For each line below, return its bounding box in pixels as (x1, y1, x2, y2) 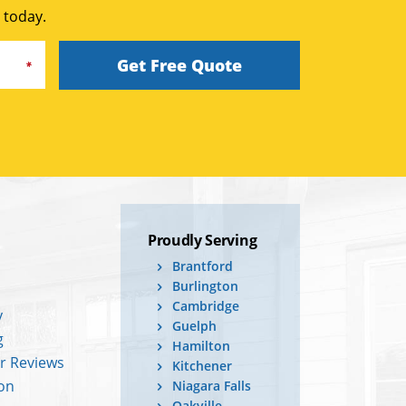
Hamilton (172, 337, 230, 355)
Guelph (172, 317, 217, 335)
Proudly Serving (148, 230, 257, 251)
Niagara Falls (172, 377, 251, 395)
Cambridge (172, 297, 239, 315)
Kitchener (172, 357, 232, 375)
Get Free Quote (116, 54, 242, 77)
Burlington (172, 277, 238, 295)
